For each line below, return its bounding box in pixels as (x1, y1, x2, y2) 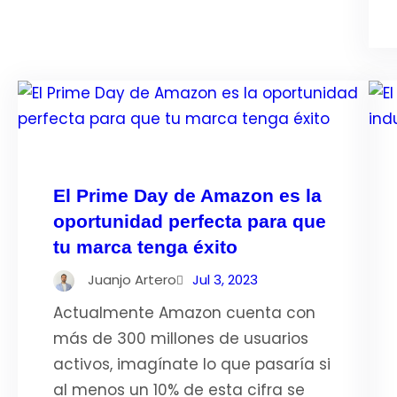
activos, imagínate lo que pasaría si (53, 354, 331, 375)
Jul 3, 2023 (192, 270, 258, 289)
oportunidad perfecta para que (53, 211, 326, 231)
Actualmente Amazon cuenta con (53, 302, 315, 323)
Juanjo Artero (88, 270, 176, 289)
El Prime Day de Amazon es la (53, 185, 322, 206)
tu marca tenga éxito (53, 237, 237, 257)
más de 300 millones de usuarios (53, 328, 308, 349)
